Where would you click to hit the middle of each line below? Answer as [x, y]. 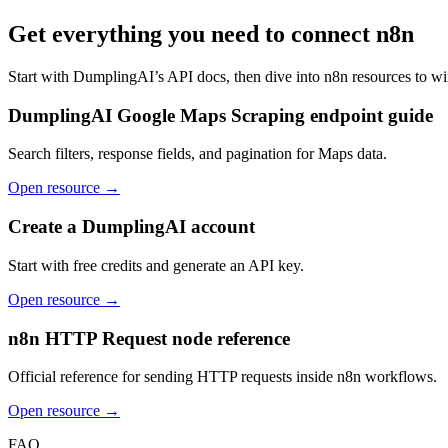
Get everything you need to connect [192, 34]
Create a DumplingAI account [131, 227]
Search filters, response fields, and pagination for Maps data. [197, 154]
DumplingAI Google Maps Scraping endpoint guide [220, 115]
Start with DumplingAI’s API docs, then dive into [164, 76]
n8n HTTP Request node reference [149, 338]
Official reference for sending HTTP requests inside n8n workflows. [222, 377]
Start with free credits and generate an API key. [156, 265]
